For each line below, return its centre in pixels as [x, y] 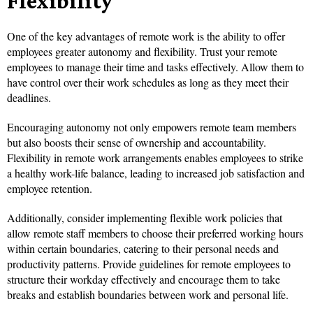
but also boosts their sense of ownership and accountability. [137, 143]
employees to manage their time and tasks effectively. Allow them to [155, 67]
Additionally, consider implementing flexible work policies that [145, 218]
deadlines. [29, 98]
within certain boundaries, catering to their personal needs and [143, 249]
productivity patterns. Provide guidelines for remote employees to [149, 264]
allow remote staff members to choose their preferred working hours [155, 233]
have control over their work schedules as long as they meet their [148, 82]
